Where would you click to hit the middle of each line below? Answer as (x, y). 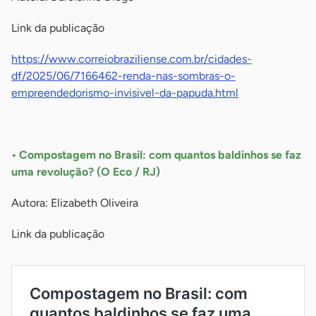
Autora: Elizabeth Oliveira (75, 203)
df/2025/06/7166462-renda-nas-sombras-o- (123, 76)
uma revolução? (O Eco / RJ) (87, 172)
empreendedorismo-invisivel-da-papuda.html (125, 93)
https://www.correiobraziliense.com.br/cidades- (132, 59)
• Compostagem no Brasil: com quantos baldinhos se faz (156, 155)
